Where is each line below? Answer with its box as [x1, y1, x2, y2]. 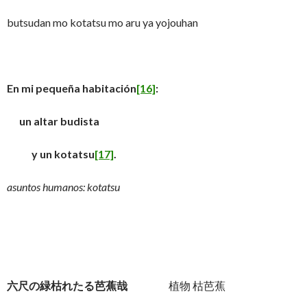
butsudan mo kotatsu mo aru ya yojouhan [7, 16, 198, 29]
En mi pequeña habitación [7, 82, 136, 95]
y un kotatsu [7, 147, 95, 160]
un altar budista [7, 114, 99, 127]
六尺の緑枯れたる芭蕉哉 [7, 279, 127, 292]
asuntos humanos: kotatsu [7, 180, 120, 193]
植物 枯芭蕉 [127, 279, 225, 292]
